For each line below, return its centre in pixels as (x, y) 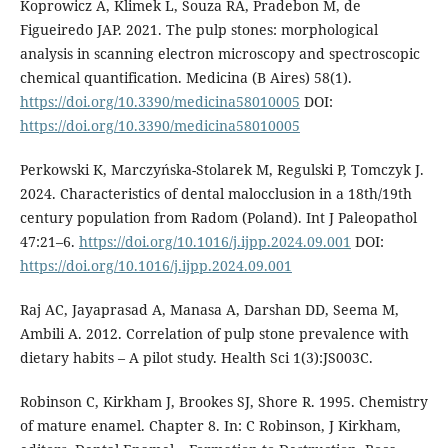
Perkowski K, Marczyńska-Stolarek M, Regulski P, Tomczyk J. (221, 169)
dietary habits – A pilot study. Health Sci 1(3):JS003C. (196, 357)
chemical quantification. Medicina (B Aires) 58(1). (185, 77)
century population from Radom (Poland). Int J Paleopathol (218, 217)
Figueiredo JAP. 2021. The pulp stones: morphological (198, 29)
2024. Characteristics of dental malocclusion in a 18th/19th (215, 193)
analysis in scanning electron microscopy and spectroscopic (219, 53)
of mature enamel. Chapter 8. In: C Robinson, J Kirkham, (210, 425)
